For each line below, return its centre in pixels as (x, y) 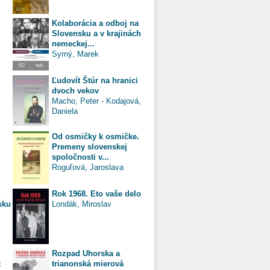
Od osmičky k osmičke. (96, 136)
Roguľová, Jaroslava (88, 167)
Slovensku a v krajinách (96, 33)
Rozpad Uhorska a (86, 253)
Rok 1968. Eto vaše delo (96, 193)
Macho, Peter (75, 101)
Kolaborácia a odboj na (95, 23)
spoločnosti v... (80, 157)
